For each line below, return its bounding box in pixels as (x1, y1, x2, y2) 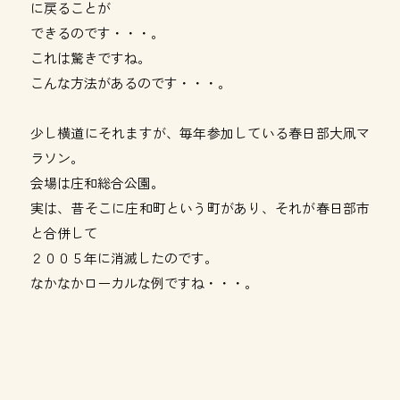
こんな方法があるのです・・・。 (29, 73, 231, 92)
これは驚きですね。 (29, 48, 151, 67)
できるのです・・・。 (29, 23, 164, 42)
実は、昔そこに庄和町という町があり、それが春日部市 (29, 198, 371, 217)
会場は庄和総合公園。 (29, 173, 164, 192)
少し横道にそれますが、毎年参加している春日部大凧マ (29, 123, 371, 142)
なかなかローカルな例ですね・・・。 (29, 273, 258, 292)
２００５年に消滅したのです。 (29, 248, 218, 267)
